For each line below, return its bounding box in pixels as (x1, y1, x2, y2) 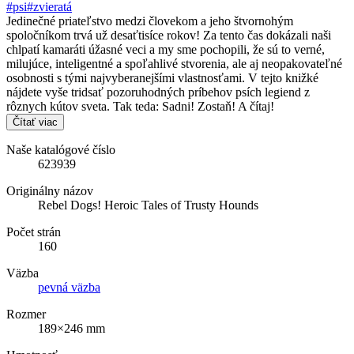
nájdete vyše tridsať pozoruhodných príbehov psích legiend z (6, 85, 310, 99)
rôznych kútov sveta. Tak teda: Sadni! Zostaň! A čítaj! (6, 99, 274, 113)
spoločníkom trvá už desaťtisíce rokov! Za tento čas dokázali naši (6, 28, 331, 42)
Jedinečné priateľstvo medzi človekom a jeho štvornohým (6, 13, 293, 28)
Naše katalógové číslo (6, 142, 115, 156)
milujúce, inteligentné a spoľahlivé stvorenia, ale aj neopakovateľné (6, 56, 342, 70)
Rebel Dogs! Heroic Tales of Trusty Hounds (38, 198, 258, 212)
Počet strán (6, 224, 61, 239)
